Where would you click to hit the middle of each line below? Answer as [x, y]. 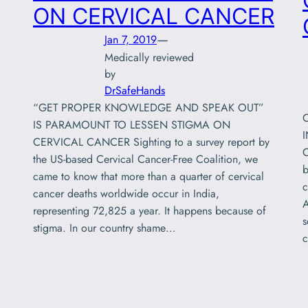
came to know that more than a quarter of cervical [148, 177]
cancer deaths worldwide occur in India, [126, 194]
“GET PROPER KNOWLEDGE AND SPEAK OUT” [150, 108]
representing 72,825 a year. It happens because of [150, 211]
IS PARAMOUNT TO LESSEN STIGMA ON [132, 125]
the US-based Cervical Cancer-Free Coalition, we [145, 159]
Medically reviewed [149, 58]
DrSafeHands [135, 91]
